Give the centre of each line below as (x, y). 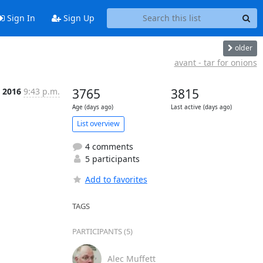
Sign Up (77, 18)
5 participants (111, 159)
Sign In (20, 18)
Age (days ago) (92, 107)
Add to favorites (116, 179)
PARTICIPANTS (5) (102, 231)
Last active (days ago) (201, 107)
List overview (98, 124)
